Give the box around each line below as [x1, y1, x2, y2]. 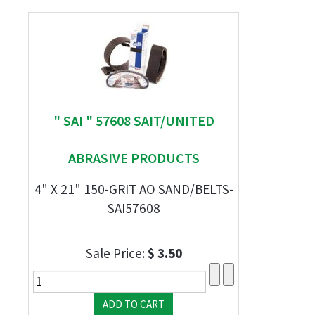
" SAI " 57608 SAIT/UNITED [53, 112, 214, 129]
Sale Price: [85, 245, 148, 262]
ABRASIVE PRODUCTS [67, 149, 200, 167]
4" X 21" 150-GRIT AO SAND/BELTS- [34, 181, 233, 198]
